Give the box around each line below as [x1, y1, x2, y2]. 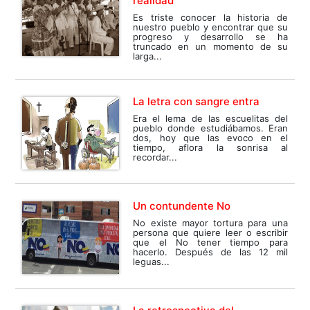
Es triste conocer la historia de [133, 12, 288, 24]
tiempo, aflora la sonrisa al [133, 142, 288, 154]
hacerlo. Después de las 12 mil [133, 246, 288, 258]
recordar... [133, 152, 178, 163]
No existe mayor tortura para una [133, 217, 288, 229]
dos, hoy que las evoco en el [133, 132, 288, 144]
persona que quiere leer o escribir [133, 227, 288, 239]
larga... [133, 51, 163, 62]
